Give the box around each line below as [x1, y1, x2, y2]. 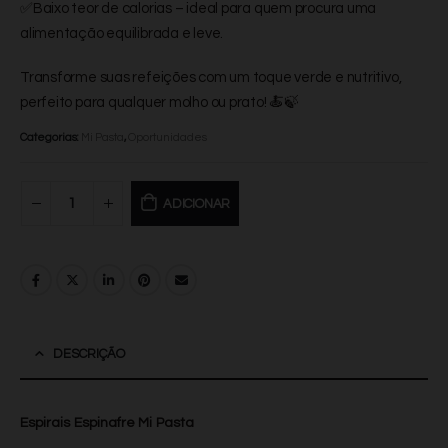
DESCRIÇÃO [53, 347, 125, 362]
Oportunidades [128, 132, 207, 144]
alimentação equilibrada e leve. [20, 26, 224, 42]
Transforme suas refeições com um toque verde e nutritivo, [20, 69, 402, 85]
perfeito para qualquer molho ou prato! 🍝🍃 [20, 94, 299, 110]
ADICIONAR [162, 196, 231, 211]
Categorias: [20, 132, 81, 144]
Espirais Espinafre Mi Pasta [20, 416, 194, 431]
